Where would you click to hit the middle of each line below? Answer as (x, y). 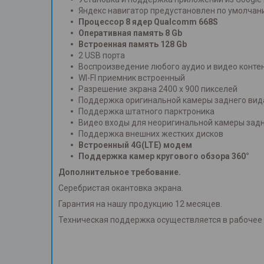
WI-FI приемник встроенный (132, 78)
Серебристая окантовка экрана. (121, 188)
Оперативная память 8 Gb (130, 33)
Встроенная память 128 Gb (133, 44)
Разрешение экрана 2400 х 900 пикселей (158, 89)
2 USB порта (102, 56)
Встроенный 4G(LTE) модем (135, 145)
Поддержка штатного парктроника (146, 112)
